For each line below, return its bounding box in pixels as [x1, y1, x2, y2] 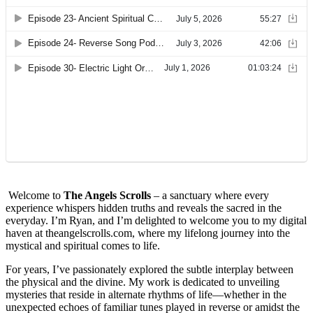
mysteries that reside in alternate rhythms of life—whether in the [6, 289, 286, 301]
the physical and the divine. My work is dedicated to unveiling [6, 276, 279, 289]
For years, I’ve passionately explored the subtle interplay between [6, 263, 293, 276]
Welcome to [6, 189, 64, 202]
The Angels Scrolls [64, 189, 151, 202]
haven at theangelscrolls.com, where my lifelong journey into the [6, 227, 290, 240]
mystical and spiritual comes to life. [6, 240, 160, 252]
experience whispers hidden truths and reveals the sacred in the [6, 202, 282, 214]
